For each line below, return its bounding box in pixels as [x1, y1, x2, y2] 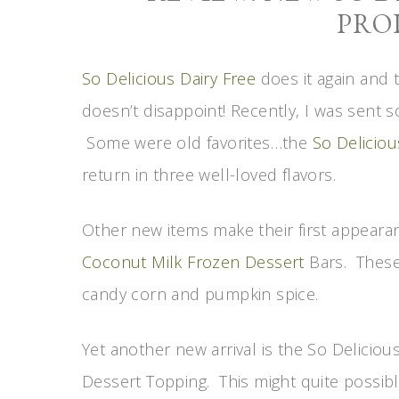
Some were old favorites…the [82, 132, 313, 153]
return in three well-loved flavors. [82, 164, 336, 185]
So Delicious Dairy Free [82, 68, 256, 89]
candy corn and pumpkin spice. [82, 283, 319, 305]
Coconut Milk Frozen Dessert [82, 251, 305, 273]
